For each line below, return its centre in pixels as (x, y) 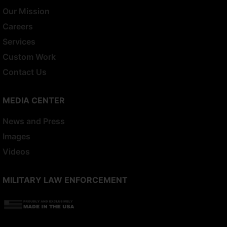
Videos (16, 152)
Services (19, 42)
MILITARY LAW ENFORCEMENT (65, 180)
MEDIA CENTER (34, 101)
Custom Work (29, 57)
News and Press (34, 121)
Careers (18, 27)
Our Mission (26, 11)
